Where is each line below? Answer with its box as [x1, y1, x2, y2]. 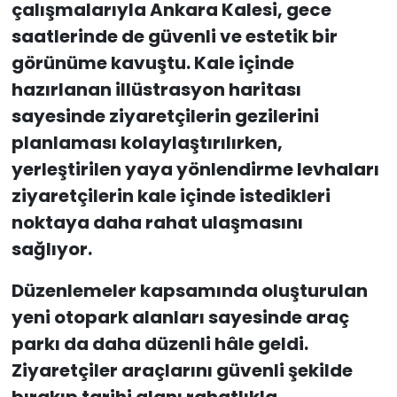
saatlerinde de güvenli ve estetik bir [11, 24, 338, 50]
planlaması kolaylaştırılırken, [11, 130, 283, 156]
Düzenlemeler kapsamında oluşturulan [11, 278, 368, 304]
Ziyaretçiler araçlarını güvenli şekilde [11, 358, 353, 384]
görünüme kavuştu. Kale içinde [11, 51, 294, 76]
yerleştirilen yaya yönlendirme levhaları [11, 157, 379, 183]
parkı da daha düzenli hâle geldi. [11, 331, 308, 357]
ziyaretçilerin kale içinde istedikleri [11, 183, 331, 209]
